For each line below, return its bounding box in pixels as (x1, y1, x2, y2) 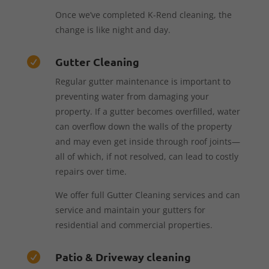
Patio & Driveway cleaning (55, 249, 191, 264)
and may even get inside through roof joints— (55, 135, 240, 147)
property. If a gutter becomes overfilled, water (55, 105, 240, 117)
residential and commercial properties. (55, 219, 213, 231)
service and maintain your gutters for (55, 204, 205, 216)
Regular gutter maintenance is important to (55, 75, 231, 87)
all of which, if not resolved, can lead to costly (55, 150, 238, 162)
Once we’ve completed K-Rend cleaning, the (55, 8, 232, 20)
